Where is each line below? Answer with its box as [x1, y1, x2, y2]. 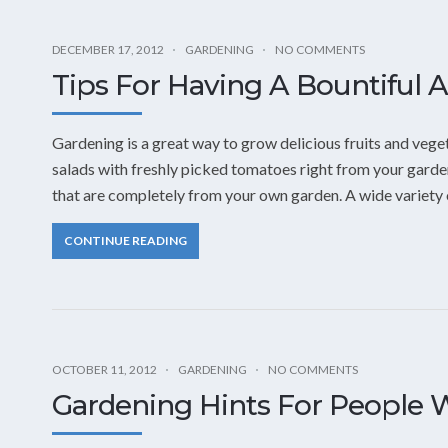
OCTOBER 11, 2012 [52, 361, 157, 377]
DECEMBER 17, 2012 [52, 41, 164, 57]
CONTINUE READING [64, 232, 187, 248]
